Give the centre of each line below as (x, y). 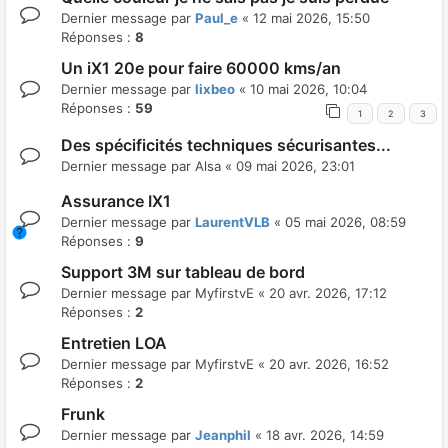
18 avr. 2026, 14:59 (325, 435)
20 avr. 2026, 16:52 (329, 364)
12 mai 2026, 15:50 (311, 18)
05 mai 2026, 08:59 (345, 222)
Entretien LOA (114, 343)
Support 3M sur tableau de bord (183, 272)
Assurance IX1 (116, 201)
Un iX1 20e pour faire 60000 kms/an (201, 68)
